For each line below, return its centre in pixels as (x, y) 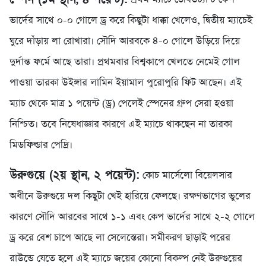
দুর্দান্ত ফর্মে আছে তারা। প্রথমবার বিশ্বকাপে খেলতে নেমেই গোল (125, 62)
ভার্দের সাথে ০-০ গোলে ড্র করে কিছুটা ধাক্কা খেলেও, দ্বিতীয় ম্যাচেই (131, 21)
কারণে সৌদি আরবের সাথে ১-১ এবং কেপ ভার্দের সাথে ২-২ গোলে (132, 217)
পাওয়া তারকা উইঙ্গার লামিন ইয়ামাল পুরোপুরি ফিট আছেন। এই (126, 83)
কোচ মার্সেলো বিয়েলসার (186, 176)
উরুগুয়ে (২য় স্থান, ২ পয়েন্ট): (75, 175)
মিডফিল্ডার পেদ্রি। (41, 145)
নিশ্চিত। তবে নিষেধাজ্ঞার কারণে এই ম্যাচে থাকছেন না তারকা (121, 125)
